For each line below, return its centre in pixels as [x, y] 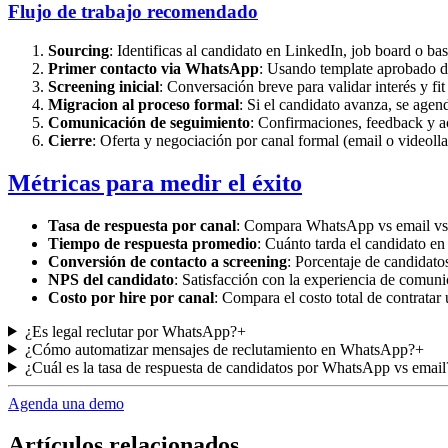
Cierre [70, 140]
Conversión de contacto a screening [167, 261]
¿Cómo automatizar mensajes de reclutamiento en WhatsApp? [219, 349]
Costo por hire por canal [131, 297]
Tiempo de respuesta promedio [152, 243]
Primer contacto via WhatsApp [153, 68]
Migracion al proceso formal [143, 104]
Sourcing [78, 50]
